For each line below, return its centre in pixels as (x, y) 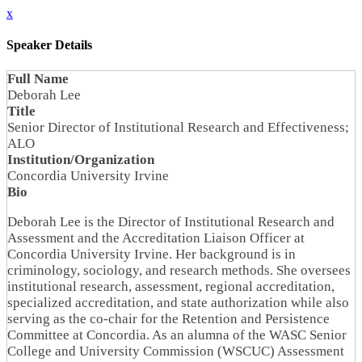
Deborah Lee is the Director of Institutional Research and (171, 221)
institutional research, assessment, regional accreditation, (171, 286)
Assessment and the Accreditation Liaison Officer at (156, 238)
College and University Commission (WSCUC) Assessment (176, 351)
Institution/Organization (81, 159)
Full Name (38, 78)
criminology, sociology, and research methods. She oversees (179, 270)
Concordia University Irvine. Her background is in (152, 254)
